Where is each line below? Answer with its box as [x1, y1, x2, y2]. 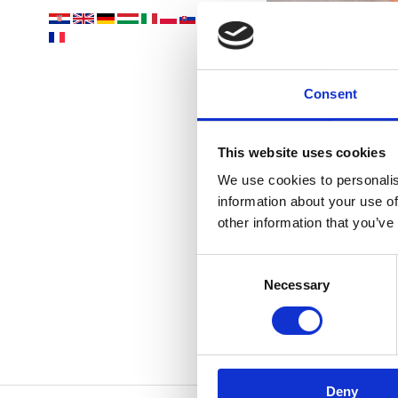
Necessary [264, 277, 330, 293]
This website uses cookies [217, 144, 386, 160]
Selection [196, 277, 251, 293]
